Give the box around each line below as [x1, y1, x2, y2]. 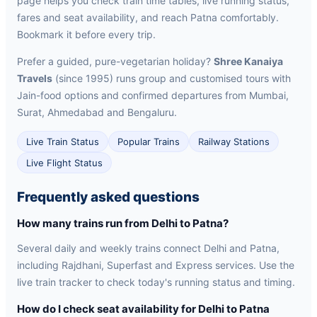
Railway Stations [198, 136, 270, 147]
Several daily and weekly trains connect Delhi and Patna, [17, 242, 279, 254]
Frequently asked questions [17, 189, 200, 205]
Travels [17, 72, 52, 84]
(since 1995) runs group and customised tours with [52, 72, 291, 84]
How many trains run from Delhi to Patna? [17, 217, 229, 230]
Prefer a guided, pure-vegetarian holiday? [17, 55, 214, 67]
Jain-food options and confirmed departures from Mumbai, [17, 89, 289, 101]
